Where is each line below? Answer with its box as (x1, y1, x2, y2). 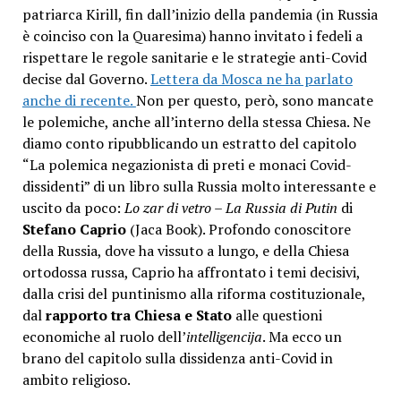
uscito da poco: (21, 198, 124, 218)
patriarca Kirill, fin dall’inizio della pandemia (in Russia (21, 4, 378, 25)
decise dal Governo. (21, 69, 150, 90)
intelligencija (185, 327, 262, 347)
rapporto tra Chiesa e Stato (45, 305, 232, 326)
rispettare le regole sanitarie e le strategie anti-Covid (21, 47, 367, 68)
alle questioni (231, 305, 322, 326)
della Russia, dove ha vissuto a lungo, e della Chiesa (21, 241, 349, 261)
